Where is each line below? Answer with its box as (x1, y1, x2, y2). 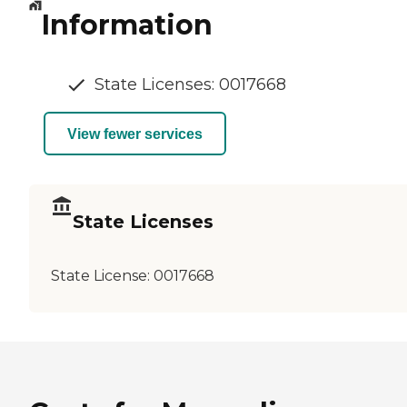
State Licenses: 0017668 (94, 74, 286, 95)
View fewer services (67, 125, 203, 142)
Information (41, 8, 213, 43)
